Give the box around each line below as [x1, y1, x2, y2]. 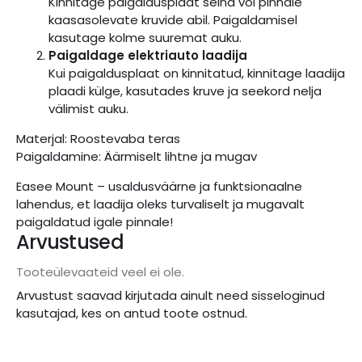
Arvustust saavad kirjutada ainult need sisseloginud [16, 287, 325, 305]
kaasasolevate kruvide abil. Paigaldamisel [48, 11, 297, 28]
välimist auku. [48, 99, 128, 117]
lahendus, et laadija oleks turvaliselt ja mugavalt [16, 195, 305, 213]
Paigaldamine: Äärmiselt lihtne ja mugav [16, 147, 257, 165]
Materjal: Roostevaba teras [16, 129, 180, 147]
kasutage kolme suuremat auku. [48, 28, 242, 46]
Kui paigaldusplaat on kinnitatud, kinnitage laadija [48, 64, 345, 82]
